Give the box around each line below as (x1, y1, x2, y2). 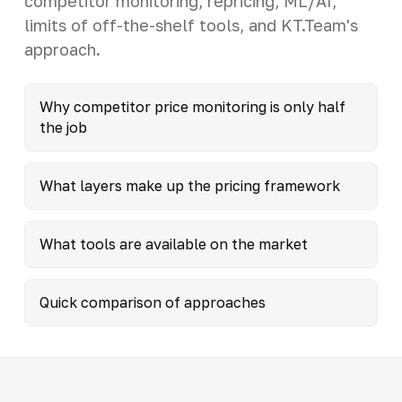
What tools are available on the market (39, 234, 308, 253)
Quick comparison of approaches (39, 293, 266, 311)
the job (39, 118, 87, 136)
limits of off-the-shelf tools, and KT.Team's (23, 14, 358, 35)
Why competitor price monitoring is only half (39, 97, 345, 116)
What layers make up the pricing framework (39, 176, 340, 195)
